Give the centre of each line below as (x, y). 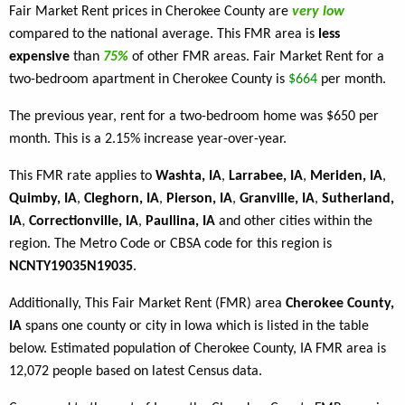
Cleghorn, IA (122, 199)
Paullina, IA (180, 222)
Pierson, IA (199, 199)
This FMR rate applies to (82, 177)
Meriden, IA (346, 177)
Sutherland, (358, 199)
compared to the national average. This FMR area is (164, 35)
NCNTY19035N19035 (71, 267)
